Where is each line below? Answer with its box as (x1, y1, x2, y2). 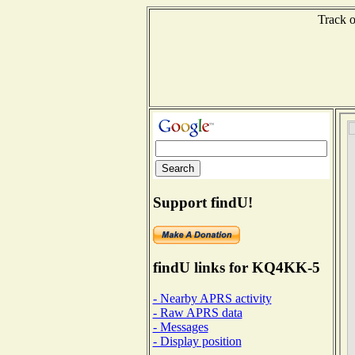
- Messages (152, 319, 208, 334)
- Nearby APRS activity (152, 291, 272, 305)
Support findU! (152, 193, 253, 211)
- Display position (152, 334, 242, 348)
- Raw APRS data (152, 305, 242, 319)
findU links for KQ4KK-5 (152, 259, 320, 277)
